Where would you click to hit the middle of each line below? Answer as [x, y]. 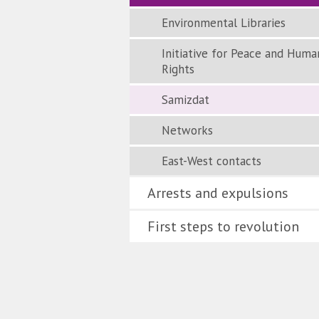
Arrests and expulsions [218, 193]
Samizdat [185, 100]
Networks [187, 130]
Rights [178, 69]
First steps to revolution [223, 226]
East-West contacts [211, 161]
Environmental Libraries [224, 23]
